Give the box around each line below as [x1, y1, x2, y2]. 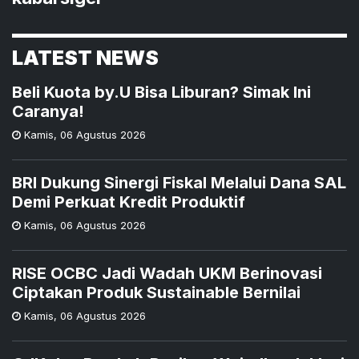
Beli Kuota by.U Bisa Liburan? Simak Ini [12, 82, 311, 102]
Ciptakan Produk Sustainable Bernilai [12, 282, 301, 302]
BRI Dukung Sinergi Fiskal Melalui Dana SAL [12, 172, 346, 192]
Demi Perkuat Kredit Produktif [12, 192, 245, 212]
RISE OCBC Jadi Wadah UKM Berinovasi [12, 263, 322, 283]
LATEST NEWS [12, 45, 159, 70]
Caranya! [12, 101, 84, 121]
